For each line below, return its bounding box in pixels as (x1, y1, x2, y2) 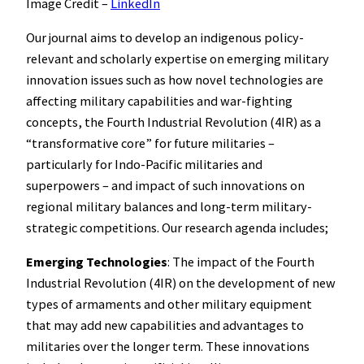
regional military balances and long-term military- (26, 198, 312, 215)
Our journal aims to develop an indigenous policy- (26, 29, 304, 46)
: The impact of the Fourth (167, 253, 314, 271)
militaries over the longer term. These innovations (26, 338, 310, 355)
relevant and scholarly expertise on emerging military (26, 50, 329, 67)
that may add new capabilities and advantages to (26, 317, 304, 334)
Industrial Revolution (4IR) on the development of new (26, 275, 336, 292)
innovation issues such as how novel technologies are (26, 71, 323, 89)
